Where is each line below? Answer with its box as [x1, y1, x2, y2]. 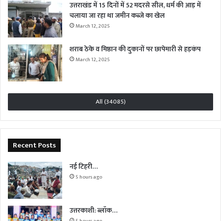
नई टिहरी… [70, 160, 98, 172]
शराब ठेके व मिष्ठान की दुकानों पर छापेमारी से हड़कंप [70, 43, 201, 55]
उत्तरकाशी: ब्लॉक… [70, 204, 117, 216]
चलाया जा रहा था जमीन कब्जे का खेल [70, 9, 165, 21]
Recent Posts [13, 139, 56, 151]
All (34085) [95, 96, 126, 107]
